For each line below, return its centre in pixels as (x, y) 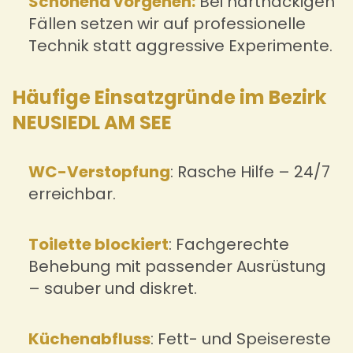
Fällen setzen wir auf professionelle (167, 23)
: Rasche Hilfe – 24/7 (250, 171)
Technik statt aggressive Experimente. (180, 45)
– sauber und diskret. (113, 288)
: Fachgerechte (229, 244)
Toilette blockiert (98, 244)
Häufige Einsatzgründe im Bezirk (169, 97)
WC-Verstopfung (99, 171)
